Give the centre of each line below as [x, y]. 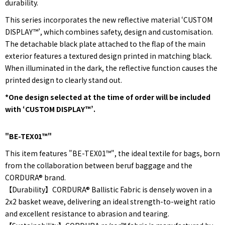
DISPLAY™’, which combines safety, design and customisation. [109, 31]
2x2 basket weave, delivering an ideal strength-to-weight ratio [110, 201]
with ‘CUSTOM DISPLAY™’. [50, 109]
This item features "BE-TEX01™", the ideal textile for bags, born [113, 153]
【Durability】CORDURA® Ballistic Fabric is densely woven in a [108, 189]
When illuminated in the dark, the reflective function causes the [111, 68]
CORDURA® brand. [35, 177]
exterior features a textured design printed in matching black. [108, 55]
